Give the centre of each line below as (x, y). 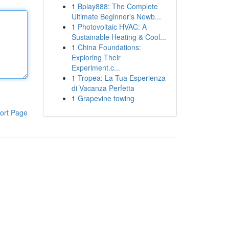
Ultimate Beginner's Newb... (116, 16)
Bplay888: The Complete (118, 6)
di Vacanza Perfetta (103, 88)
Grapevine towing (106, 98)
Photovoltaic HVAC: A (112, 27)
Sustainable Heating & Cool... (119, 37)
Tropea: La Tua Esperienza (121, 78)
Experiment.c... (96, 67)
